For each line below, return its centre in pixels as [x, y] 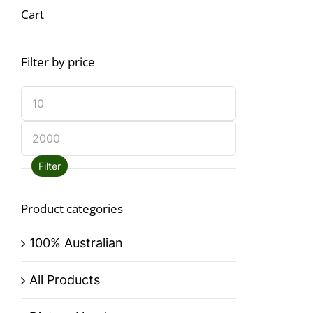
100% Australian [76, 243]
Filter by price [58, 62]
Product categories [72, 208]
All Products [65, 280]
